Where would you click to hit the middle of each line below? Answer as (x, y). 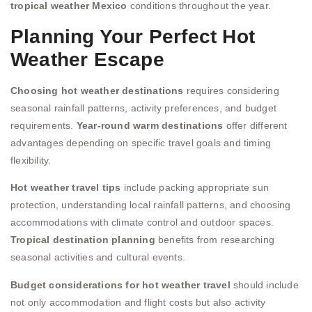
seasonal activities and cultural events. (98, 257)
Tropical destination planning (83, 240)
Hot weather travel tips (66, 188)
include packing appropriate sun (195, 188)
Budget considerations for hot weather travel (120, 284)
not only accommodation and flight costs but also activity (138, 302)
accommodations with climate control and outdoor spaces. (142, 223)
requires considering (231, 90)
